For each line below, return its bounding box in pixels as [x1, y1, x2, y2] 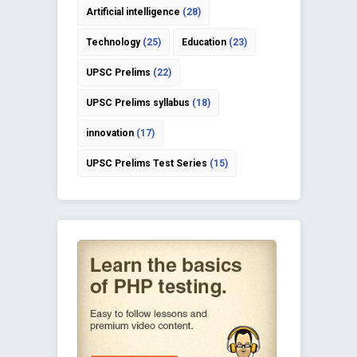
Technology [85, 37, 140, 49]
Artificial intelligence [85, 6, 180, 18]
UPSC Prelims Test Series [85, 158, 207, 170]
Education [181, 37, 226, 49]
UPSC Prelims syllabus [85, 97, 190, 109]
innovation [85, 127, 134, 139]
